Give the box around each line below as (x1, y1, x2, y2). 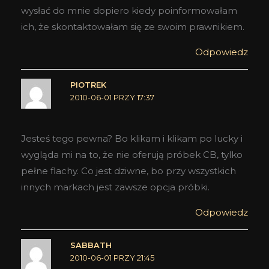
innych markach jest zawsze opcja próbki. (21, 181, 210, 193)
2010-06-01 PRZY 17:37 (70, 93, 154, 103)
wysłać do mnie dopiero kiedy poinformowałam (21, 5, 237, 17)
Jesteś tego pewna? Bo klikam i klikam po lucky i (21, 132, 243, 144)
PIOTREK (70, 80, 106, 90)
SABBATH (70, 240, 112, 250)
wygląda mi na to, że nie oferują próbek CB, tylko (21, 148, 243, 160)
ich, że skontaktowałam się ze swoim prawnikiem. (21, 21, 244, 33)
